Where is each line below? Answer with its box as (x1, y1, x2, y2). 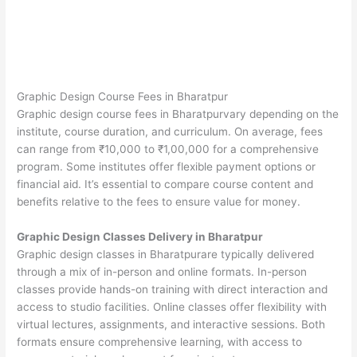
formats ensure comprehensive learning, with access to (17, 335, 303, 348)
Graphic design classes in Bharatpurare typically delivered (17, 247, 315, 261)
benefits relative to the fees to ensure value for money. (17, 194, 301, 208)
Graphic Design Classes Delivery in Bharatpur (17, 229, 264, 243)
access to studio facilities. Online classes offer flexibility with (17, 300, 328, 313)
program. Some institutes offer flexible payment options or (17, 159, 316, 173)
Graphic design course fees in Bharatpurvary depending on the (17, 107, 339, 120)
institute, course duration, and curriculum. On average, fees (17, 124, 324, 138)
